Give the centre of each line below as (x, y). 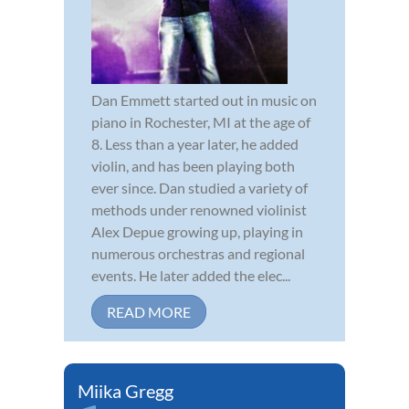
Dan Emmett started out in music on (204, 100)
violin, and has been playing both (193, 165)
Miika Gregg (126, 390)
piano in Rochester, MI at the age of (201, 121)
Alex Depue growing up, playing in (197, 231)
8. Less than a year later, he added (195, 143)
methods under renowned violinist (199, 209)
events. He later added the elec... (191, 275)
